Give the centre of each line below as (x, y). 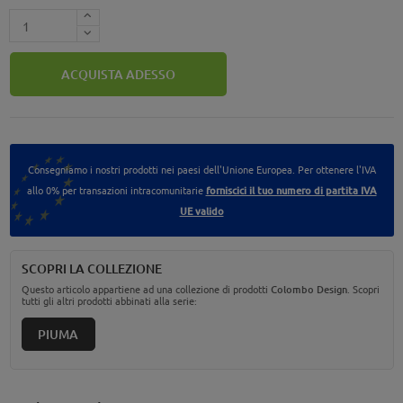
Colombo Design (309, 290)
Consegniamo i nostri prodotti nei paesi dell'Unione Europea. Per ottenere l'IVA (201, 170)
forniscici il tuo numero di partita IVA (291, 191)
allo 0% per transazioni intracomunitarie (116, 190)
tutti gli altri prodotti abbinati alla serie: (109, 301)
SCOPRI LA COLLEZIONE (91, 269)
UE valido (201, 211)
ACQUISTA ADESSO (118, 75)
